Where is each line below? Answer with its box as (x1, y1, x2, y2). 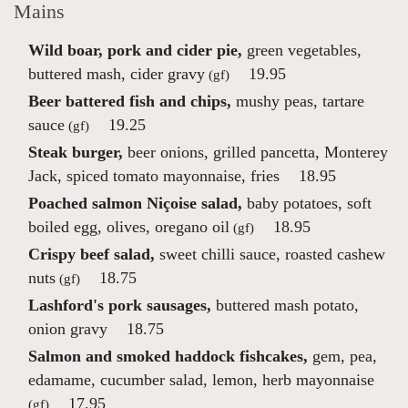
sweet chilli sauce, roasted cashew (155, 245, 385, 263)
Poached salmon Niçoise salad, (28, 194, 242, 212)
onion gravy (28, 320, 107, 338)
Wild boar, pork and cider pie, (28, 41, 242, 59)
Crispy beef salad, (28, 245, 155, 263)
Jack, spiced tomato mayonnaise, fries (28, 167, 280, 185)
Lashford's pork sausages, (28, 296, 211, 314)
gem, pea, (308, 347, 377, 365)
